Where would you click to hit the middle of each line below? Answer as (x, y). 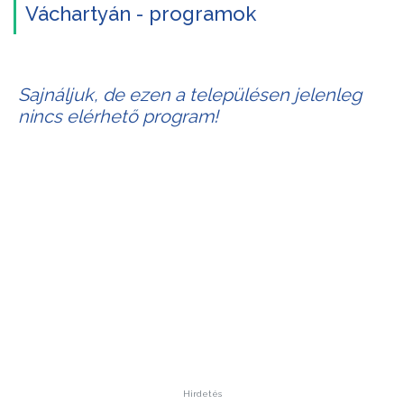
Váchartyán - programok (141, 14)
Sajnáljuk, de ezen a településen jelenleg (190, 95)
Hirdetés (202, 394)
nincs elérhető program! (118, 116)
